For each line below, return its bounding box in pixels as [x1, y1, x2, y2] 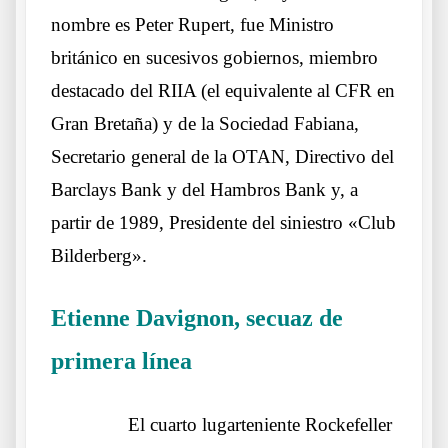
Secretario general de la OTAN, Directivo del [51, 146, 394, 168]
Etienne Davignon [51, 305, 234, 332]
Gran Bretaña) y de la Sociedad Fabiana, [51, 113, 359, 135]
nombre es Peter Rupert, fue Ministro [51, 14, 334, 36]
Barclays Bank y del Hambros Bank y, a [51, 179, 358, 201]
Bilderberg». [51, 245, 147, 267]
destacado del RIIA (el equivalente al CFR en [51, 80, 395, 102]
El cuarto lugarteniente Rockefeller [128, 414, 392, 436]
